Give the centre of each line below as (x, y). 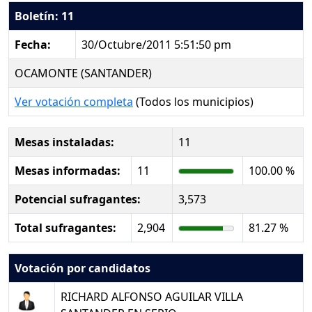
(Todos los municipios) (193, 102)
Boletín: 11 (44, 16)
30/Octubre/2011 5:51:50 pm (156, 45)
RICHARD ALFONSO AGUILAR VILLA (152, 297)
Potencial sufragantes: (78, 199)
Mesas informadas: (68, 171)
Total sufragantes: (65, 228)
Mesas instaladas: (64, 142)
